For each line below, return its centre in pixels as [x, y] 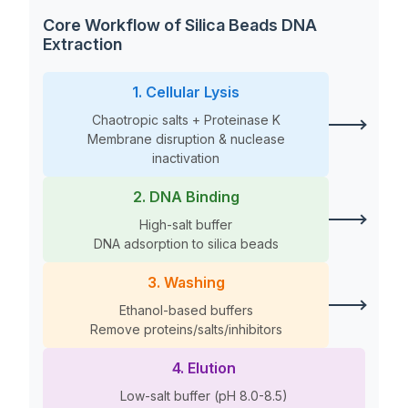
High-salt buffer [186, 225]
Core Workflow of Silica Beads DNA [180, 25]
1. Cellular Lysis [186, 92]
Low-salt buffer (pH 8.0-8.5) [204, 396]
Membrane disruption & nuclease [186, 139]
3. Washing [186, 283]
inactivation [186, 158]
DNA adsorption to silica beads [186, 244]
